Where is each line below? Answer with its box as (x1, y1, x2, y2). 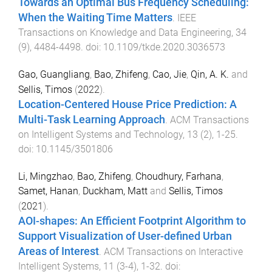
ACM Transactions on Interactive (104, 245, 243, 257)
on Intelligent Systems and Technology (18, 128, 183, 140)
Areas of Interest (18, 245, 99, 257)
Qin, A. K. (191, 68, 229, 80)
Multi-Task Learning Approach (18, 113, 165, 126)
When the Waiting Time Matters (18, 11, 172, 24)
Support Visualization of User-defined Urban (18, 229, 232, 242)
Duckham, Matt (83, 185, 148, 197)
